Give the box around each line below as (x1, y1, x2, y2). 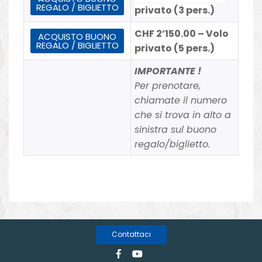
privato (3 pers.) (135, 3, 215, 17)
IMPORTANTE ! (135, 64, 202, 78)
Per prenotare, (135, 78, 201, 92)
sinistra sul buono (135, 122, 217, 136)
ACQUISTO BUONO (38, 30, 116, 43)
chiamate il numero (135, 93, 227, 107)
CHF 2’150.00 (135, 26, 196, 40)
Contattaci (111, 229, 151, 240)
